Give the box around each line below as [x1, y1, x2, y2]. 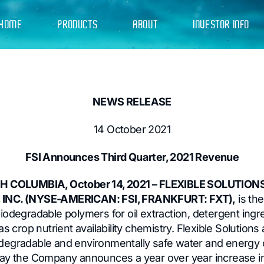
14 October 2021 [94, 122, 170, 136]
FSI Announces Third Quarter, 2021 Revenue [25, 150, 239, 163]
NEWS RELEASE [93, 95, 171, 108]
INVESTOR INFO [193, 18, 250, 31]
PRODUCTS [58, 18, 98, 31]
